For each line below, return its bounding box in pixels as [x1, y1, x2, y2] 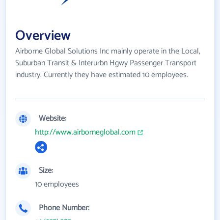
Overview [15, 25, 71, 48]
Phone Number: [39, 201, 89, 215]
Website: [39, 112, 66, 126]
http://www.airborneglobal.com [35, 126, 136, 139]
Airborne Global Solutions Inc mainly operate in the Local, [15, 45, 200, 58]
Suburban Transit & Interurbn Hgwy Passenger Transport [15, 56, 196, 70]
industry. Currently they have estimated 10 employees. [15, 68, 188, 82]
